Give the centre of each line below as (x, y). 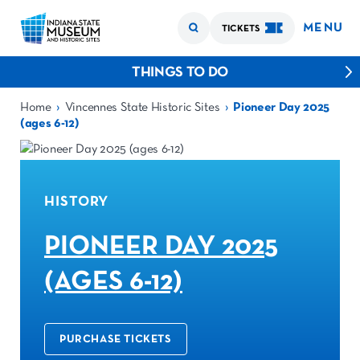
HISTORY (77, 202)
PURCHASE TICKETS (116, 339)
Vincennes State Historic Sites (142, 108)
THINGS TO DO (180, 72)
